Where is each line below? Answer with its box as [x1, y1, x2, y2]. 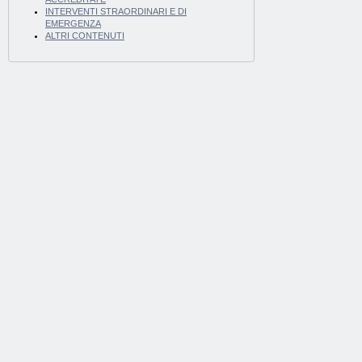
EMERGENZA [45, 19, 101, 29]
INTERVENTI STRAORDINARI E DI [45, 6, 187, 17]
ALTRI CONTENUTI [45, 31, 124, 41]
